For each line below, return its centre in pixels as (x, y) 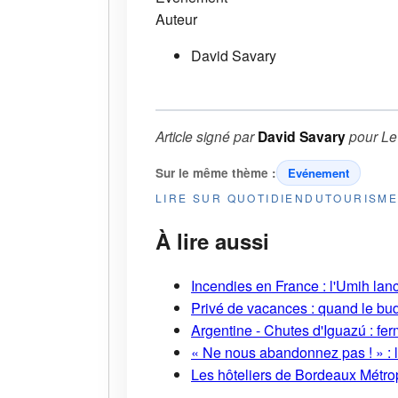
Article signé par (207, 135)
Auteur (176, 19)
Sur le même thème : (216, 172)
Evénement (318, 172)
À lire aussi (212, 240)
